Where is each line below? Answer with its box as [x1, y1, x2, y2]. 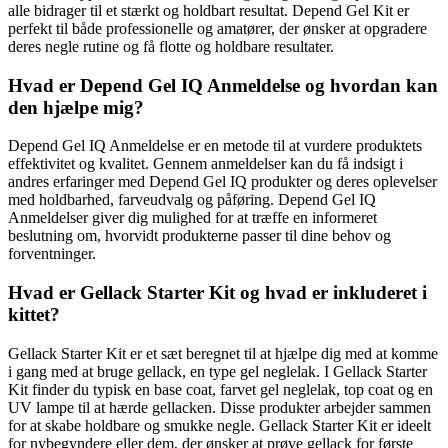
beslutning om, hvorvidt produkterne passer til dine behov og [8, 227, 391, 245]
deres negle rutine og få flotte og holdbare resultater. [8, 37, 334, 55]
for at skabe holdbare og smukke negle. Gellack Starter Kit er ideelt [8, 416, 431, 434]
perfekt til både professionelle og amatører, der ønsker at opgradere [8, 19, 427, 37]
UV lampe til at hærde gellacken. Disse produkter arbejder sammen [8, 398, 431, 416]
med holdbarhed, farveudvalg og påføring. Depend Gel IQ [8, 191, 376, 209]
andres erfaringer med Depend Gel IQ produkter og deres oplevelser [8, 173, 437, 191]
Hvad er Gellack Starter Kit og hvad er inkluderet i [8, 282, 427, 304]
